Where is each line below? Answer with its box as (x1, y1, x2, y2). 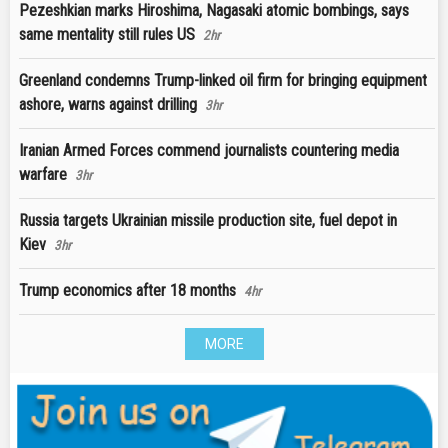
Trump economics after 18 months (19, 280, 236, 300)
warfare (19, 164, 67, 184)
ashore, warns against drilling (19, 94, 197, 114)
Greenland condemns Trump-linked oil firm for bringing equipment (19, 70, 427, 90)
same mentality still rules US (19, 24, 195, 44)
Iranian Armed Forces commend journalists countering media (19, 140, 399, 160)
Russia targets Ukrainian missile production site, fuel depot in (19, 210, 397, 230)
